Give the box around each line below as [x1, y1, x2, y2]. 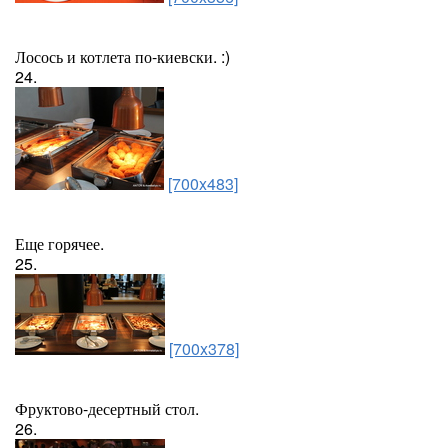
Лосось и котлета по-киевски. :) [15, 45, 230, 68]
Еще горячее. [15, 232, 104, 255]
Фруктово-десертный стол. [15, 397, 199, 420]
